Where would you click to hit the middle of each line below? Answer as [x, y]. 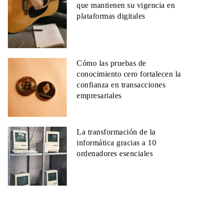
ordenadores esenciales [115, 153]
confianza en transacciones [121, 85]
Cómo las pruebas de [111, 63]
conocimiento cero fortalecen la [129, 74]
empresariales [99, 96]
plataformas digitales [111, 16]
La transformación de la [116, 132]
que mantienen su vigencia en [126, 5]
